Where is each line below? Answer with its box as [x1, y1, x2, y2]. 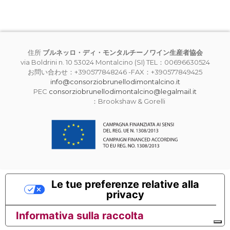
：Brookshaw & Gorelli [65, 97, 165, 105]
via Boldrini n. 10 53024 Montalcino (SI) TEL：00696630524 [20, 58, 210, 66]
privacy [106, 188, 144, 201]
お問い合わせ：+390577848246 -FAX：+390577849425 [28, 68, 202, 76]
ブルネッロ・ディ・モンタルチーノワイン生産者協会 [42, 48, 203, 56]
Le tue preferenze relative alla [51, 178, 199, 190]
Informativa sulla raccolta [16, 209, 144, 222]
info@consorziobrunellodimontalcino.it [50, 78, 180, 86]
